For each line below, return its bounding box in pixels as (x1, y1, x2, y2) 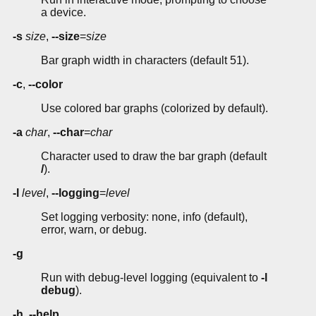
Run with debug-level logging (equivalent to (41, 272, 261, 284)
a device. (41, 6, 86, 19)
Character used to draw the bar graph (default (41, 150, 267, 163)
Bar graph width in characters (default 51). (41, 54, 249, 67)
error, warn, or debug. (41, 224, 147, 236)
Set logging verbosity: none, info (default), (41, 211, 248, 224)
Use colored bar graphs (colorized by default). (41, 102, 268, 115)
